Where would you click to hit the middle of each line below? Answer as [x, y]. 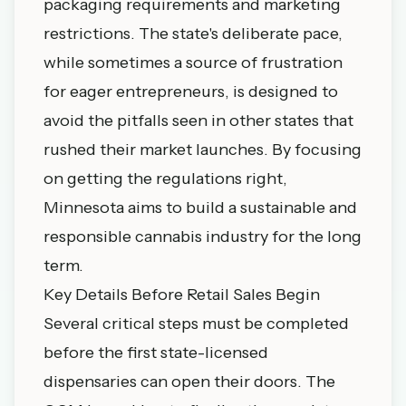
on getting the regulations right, [165, 179]
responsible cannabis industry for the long [203, 237]
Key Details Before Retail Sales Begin [182, 295]
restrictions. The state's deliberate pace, [193, 34]
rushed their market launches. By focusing [203, 150]
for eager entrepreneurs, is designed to [191, 92]
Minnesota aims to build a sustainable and [200, 208]
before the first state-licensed [156, 353]
